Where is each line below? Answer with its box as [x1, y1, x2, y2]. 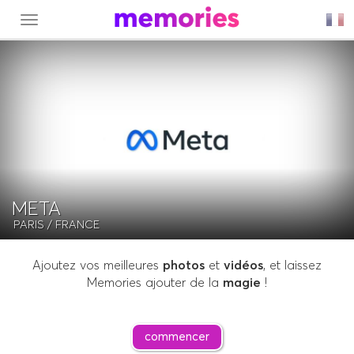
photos [163, 259, 205, 273]
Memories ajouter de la [87, 277, 223, 290]
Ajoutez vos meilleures [32, 259, 163, 273]
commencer [145, 331, 209, 344]
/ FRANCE [43, 220, 100, 231]
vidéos [224, 259, 263, 273]
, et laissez [263, 259, 322, 273]
